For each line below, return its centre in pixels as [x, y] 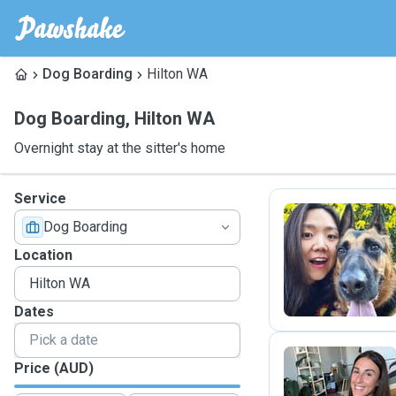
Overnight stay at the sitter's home [120, 148]
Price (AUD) [54, 368]
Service [40, 198]
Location [43, 255]
